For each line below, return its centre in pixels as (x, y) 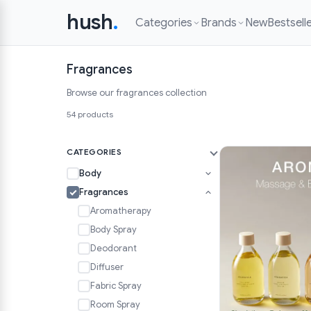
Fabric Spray (116, 286)
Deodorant (114, 248)
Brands (218, 23)
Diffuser (107, 267)
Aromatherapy (121, 211)
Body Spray (114, 229)
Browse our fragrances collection (137, 93)
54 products (90, 114)
